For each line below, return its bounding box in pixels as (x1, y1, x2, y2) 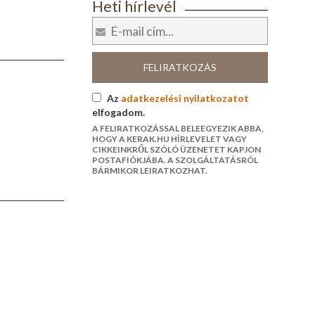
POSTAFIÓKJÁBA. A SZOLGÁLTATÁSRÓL (91, 155, 258, 166)
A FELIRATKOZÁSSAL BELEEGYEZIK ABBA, (91, 123, 264, 134)
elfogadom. (91, 106, 145, 119)
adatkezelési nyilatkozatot (120, 92, 249, 105)
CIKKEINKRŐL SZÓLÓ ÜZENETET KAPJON (91, 144, 261, 155)
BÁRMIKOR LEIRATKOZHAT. (91, 165, 207, 176)
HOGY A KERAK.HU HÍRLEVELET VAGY (91, 134, 247, 145)
